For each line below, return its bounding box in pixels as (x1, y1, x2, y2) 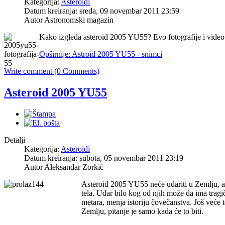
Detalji (4, 135, 25, 144)
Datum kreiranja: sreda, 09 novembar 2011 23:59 (24, 7, 179, 16)
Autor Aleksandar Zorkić (24, 162, 103, 171)
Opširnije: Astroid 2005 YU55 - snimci (39, 50, 162, 59)
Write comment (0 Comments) (4, 67, 99, 76)
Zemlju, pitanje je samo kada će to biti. (81, 206, 203, 215)
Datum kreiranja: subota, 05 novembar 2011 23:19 (24, 153, 183, 162)
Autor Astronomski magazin (24, 16, 114, 25)
